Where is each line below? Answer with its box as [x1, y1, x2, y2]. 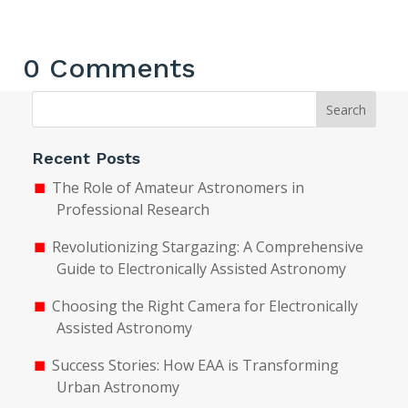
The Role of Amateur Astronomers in [51, 178, 304, 199]
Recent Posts [32, 148, 140, 168]
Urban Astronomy [56, 377, 180, 398]
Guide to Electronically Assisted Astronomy [56, 259, 347, 280]
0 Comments [23, 52, 196, 85]
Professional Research [56, 199, 210, 220]
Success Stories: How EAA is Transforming [51, 355, 339, 376]
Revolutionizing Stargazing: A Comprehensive [51, 237, 363, 258]
